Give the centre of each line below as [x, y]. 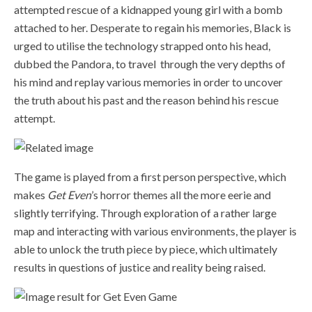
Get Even [69, 194]
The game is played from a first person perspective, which [150, 176]
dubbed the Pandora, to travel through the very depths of [150, 63]
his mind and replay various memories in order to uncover [148, 81]
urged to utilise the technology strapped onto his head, [142, 45]
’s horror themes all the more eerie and [181, 194]
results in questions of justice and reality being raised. [140, 267]
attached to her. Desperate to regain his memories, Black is [153, 27]
